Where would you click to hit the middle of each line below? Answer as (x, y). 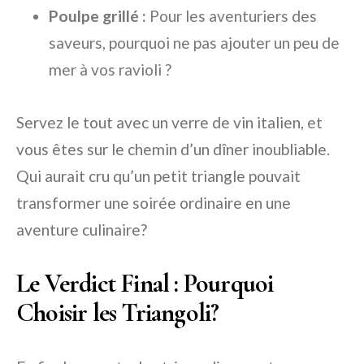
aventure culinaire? (82, 229)
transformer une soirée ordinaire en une (154, 202)
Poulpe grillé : (97, 15)
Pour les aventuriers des (232, 15)
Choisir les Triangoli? (118, 312)
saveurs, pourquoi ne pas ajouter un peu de (194, 42)
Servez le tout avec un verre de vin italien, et (169, 122)
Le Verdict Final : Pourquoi (145, 283)
